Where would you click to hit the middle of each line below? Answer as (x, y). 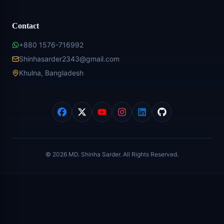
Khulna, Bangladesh (51, 73)
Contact (25, 26)
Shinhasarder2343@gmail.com (69, 59)
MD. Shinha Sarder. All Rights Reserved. (123, 154)
